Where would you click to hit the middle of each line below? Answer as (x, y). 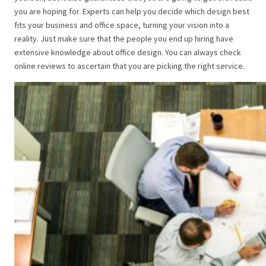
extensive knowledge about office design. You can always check (128, 53)
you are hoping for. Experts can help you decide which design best (132, 12)
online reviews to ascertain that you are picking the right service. (129, 66)
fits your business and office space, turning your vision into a (122, 25)
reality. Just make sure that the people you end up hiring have (124, 39)
